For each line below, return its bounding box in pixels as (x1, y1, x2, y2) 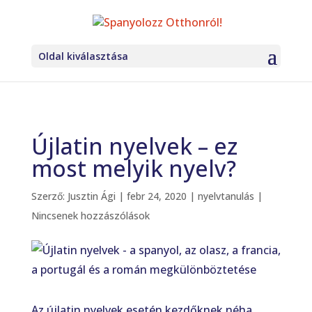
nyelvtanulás (197, 189, 254, 203)
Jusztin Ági (67, 189, 116, 203)
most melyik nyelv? (31, 153, 236, 183)
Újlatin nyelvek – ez (31, 131, 237, 161)
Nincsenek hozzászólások (31, 209, 150, 222)
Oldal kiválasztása (38, 49, 128, 63)
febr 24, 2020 (126, 189, 187, 203)
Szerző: (31, 189, 68, 203)
